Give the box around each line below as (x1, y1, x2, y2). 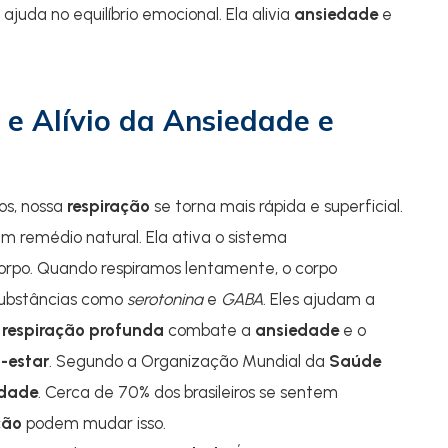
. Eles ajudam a (263, 289, 375, 309)
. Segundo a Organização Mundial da (49, 351, 329, 371)
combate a (164, 320, 255, 340)
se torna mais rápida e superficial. (150, 196, 403, 216)
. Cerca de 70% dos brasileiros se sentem (38, 382, 338, 402)
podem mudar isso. (22, 413, 166, 433)
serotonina (127, 289, 203, 309)
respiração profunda (2, 320, 164, 340)
